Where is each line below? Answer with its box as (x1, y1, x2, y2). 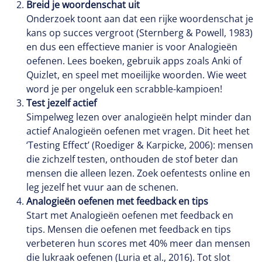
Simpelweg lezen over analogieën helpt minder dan (26, 111, 251, 123)
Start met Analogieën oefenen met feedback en (26, 209, 233, 222)
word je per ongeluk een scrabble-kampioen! (26, 82, 222, 95)
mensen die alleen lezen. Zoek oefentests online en (26, 167, 250, 180)
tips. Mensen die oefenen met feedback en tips (26, 223, 231, 236)
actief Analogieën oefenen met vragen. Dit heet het (26, 125, 250, 137)
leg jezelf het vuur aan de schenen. (26, 181, 178, 194)
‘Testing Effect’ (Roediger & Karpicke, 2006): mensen (26, 139, 253, 151)
